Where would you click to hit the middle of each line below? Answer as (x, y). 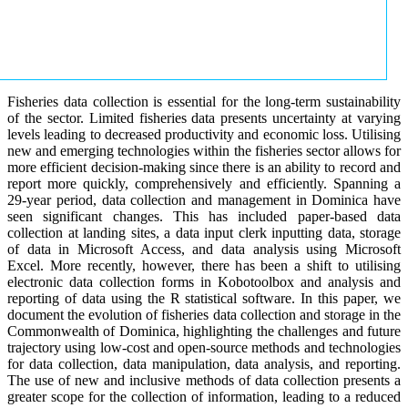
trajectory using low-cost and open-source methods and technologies (204, 347)
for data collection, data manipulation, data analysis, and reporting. (204, 363)
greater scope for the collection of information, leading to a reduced (204, 396)
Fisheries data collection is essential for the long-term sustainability (204, 101)
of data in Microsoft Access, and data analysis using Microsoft (204, 249)
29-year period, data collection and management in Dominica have (204, 199)
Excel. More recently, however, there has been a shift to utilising (204, 265)
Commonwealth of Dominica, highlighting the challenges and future (204, 331)
